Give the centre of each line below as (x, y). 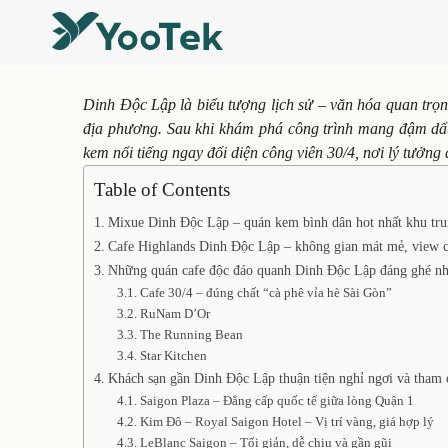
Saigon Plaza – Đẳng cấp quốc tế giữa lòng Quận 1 (276, 400)
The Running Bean (192, 334)
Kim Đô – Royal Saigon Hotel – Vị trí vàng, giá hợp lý (286, 421)
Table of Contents (162, 189)
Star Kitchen (174, 355)
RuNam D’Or (176, 313)
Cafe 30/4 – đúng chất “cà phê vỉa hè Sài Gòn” (265, 292)
